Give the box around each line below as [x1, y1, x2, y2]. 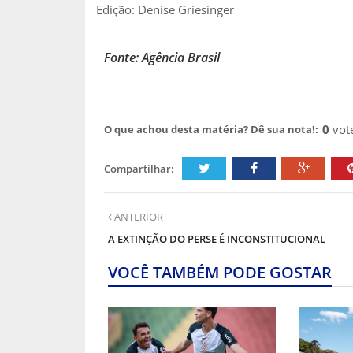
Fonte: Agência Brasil [104, 48, 220, 66]
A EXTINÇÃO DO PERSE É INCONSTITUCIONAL [108, 231, 325, 246]
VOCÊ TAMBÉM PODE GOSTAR [108, 261, 332, 283]
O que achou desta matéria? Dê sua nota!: [104, 121, 318, 136]
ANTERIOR [112, 209, 163, 224]
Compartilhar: [104, 161, 174, 176]
